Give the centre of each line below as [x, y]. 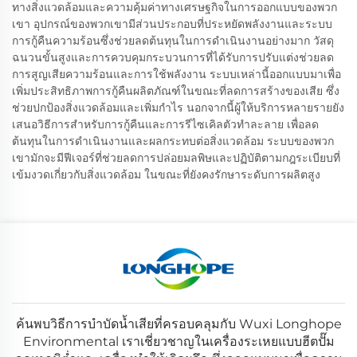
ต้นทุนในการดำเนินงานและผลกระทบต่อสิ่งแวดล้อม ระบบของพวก [173, 141]
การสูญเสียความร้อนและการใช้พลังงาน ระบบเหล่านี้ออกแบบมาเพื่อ [177, 75]
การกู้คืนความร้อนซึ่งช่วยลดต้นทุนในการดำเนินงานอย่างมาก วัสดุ [173, 41]
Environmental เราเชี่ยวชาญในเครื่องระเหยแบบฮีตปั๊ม [178, 342]
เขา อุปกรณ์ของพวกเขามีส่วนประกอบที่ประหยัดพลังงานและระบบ [172, 24]
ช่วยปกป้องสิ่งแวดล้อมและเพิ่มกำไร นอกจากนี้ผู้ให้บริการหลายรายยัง [178, 108]
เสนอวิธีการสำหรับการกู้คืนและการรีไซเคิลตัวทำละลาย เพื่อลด [165, 125]
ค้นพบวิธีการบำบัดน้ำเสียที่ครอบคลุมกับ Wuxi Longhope [178, 324]
